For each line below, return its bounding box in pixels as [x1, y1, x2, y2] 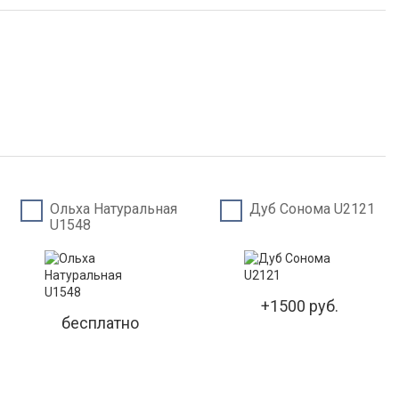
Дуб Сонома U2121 [248, 200, 375, 217]
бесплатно [61, 313, 139, 332]
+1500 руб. [260, 297, 338, 315]
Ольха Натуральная [49, 200, 177, 217]
